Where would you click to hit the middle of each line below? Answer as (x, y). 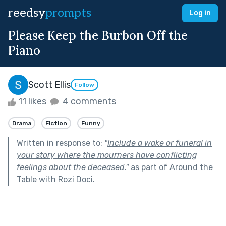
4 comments (88, 101)
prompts (68, 13)
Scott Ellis (49, 84)
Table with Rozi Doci (55, 179)
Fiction (56, 123)
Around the (191, 167)
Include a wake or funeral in (160, 143)
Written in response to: (61, 143)
